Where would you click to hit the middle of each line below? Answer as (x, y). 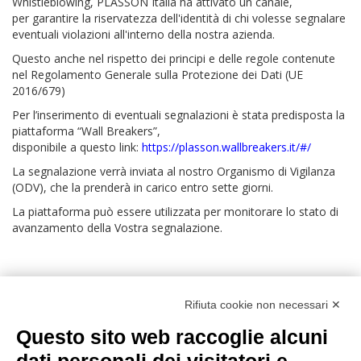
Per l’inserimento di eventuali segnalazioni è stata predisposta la (178, 114)
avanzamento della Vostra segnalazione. (117, 227)
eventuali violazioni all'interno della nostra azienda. (143, 34)
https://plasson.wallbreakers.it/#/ (226, 147)
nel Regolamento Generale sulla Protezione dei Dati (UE (158, 74)
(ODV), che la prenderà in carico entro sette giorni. (143, 187)
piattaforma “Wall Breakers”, (86, 131)
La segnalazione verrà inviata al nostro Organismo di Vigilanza (174, 171)
